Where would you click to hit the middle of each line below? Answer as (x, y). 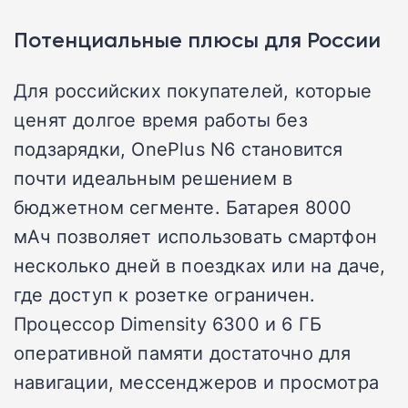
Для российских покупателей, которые (193, 91)
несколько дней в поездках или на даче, (200, 265)
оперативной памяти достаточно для (183, 353)
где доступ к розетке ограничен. (165, 295)
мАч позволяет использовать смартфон (196, 236)
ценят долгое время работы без (161, 120)
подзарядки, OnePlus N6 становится (178, 149)
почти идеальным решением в (153, 178)
